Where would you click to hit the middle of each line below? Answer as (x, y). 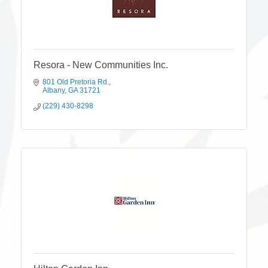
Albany (54, 90)
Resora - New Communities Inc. (101, 65)
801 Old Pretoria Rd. (76, 82)
